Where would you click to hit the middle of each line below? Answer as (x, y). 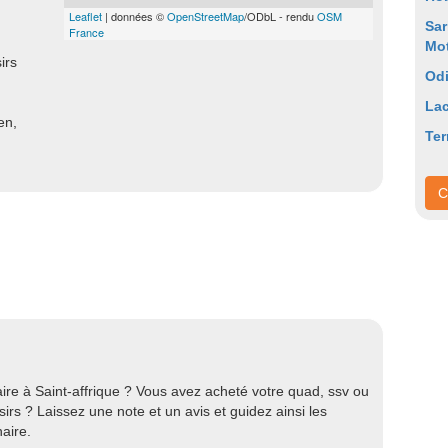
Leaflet (85, 16)
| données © (134, 16)
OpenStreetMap (205, 16)
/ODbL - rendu (280, 16)
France (86, 32)
